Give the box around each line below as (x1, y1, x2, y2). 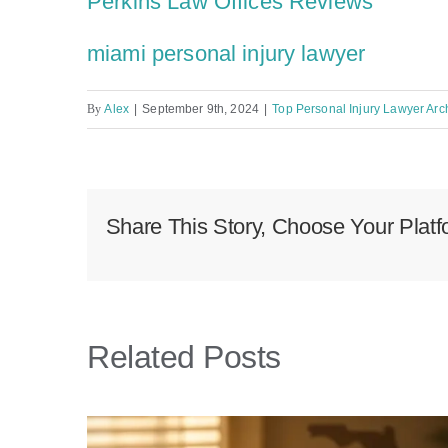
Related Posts (87, 338, 281, 375)
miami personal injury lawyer (87, 41, 366, 67)
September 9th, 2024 (142, 102, 260, 117)
